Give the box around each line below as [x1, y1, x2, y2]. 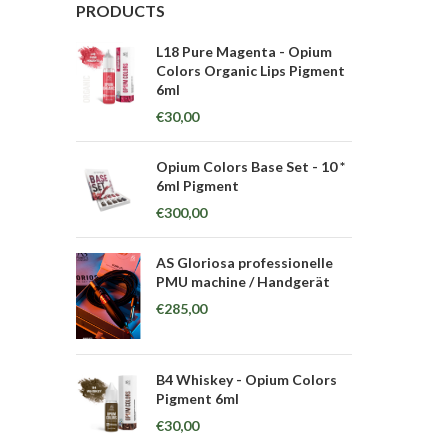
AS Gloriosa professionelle [156, 254, 333, 271]
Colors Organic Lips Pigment [156, 62, 345, 79]
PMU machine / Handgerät [156, 273, 330, 290]
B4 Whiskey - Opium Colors [156, 371, 337, 389]
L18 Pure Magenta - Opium [156, 43, 332, 60]
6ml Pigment [156, 177, 239, 194]
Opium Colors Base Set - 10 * [156, 158, 345, 175]
